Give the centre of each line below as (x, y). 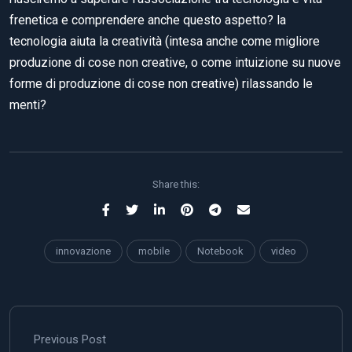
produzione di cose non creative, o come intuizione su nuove (175, 62)
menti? (28, 104)
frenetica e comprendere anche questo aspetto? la (148, 20)
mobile (154, 251)
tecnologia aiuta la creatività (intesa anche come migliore (165, 41)
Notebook (220, 251)
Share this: (176, 184)
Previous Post (70, 339)
